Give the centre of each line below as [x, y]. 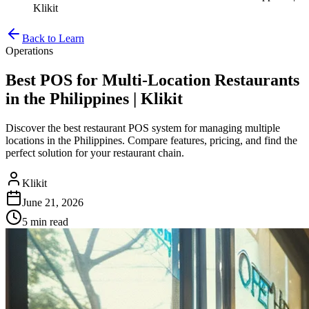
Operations [29, 51]
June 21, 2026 [53, 202]
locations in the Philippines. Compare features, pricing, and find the [151, 140]
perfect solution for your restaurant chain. [95, 152]
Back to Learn [53, 38]
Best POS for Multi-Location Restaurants [152, 80]
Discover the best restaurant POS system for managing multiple [143, 128]
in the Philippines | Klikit [94, 98]
